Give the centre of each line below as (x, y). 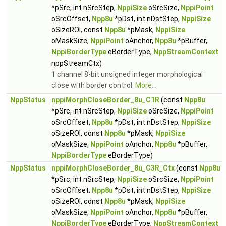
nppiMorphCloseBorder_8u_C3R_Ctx (113, 168)
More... (146, 85)
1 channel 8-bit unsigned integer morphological (127, 74)
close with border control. (93, 85)
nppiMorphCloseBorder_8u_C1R (105, 100)
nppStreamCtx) (77, 63)
